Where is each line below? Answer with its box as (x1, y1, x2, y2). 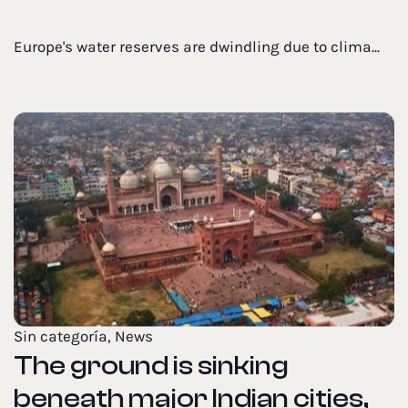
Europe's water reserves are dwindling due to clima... (14, 38, 380, 56)
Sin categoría (14, 328, 107, 346)
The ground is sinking (14, 350, 289, 382)
